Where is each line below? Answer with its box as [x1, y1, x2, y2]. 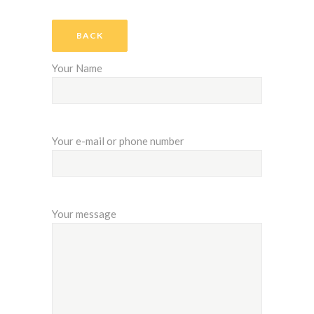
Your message [52, 207, 116, 221]
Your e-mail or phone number [52, 135, 184, 148]
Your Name [52, 62, 102, 75]
